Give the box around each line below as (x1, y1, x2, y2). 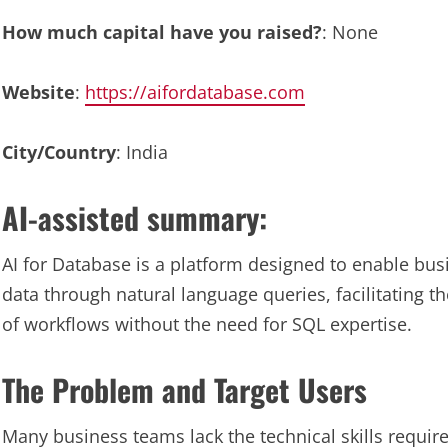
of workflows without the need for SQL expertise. (2, 312, 412, 336)
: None (322, 20, 378, 44)
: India (116, 140, 168, 164)
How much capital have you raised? (2, 20, 322, 44)
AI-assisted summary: (2, 195, 267, 240)
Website (2, 80, 75, 104)
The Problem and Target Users (2, 367, 367, 412)
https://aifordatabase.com (85, 80, 305, 104)
